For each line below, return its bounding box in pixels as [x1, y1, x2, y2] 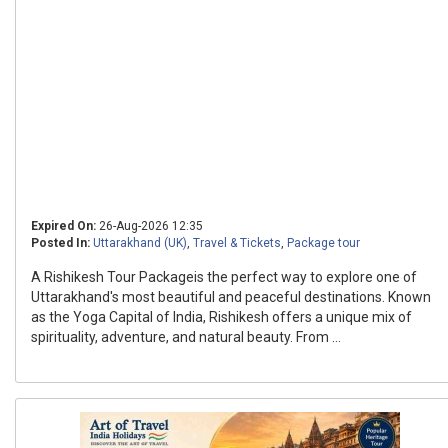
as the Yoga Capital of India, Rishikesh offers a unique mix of [31, 309, 412, 325]
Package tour [287, 236, 360, 250]
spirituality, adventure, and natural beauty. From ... [31, 329, 341, 345]
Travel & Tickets [193, 236, 281, 250]
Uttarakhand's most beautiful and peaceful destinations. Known [31, 289, 431, 305]
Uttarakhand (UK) [93, 236, 187, 250]
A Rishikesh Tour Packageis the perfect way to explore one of [31, 269, 417, 285]
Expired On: [31, 219, 96, 233]
